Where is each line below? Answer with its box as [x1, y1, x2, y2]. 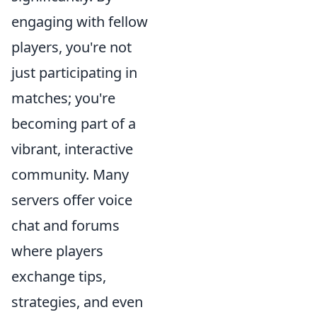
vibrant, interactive [11, 139, 133, 158]
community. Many [11, 164, 129, 184]
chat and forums [11, 215, 120, 235]
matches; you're [11, 88, 115, 108]
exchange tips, [11, 266, 106, 286]
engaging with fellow [11, 11, 148, 31]
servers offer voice [11, 190, 132, 209]
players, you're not [11, 37, 132, 57]
